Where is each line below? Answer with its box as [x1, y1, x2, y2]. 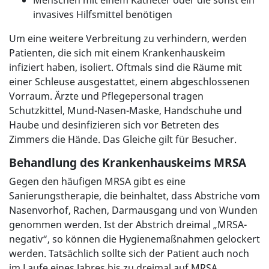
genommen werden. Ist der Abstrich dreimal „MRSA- [9, 218, 247, 232]
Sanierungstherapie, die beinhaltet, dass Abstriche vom [9, 189, 260, 203]
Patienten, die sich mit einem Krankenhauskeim [9, 46, 225, 60]
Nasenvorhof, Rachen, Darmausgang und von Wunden [9, 204, 258, 217]
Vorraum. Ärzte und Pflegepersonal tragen [9, 89, 204, 103]
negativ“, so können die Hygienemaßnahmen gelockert [9, 232, 260, 246]
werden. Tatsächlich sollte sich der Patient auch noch [9, 247, 249, 261]
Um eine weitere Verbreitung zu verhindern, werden [9, 32, 247, 46]
